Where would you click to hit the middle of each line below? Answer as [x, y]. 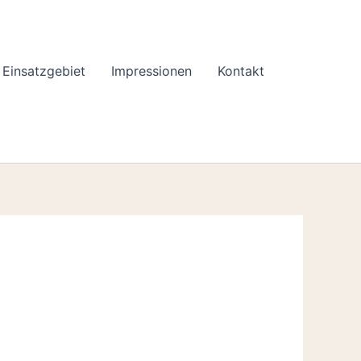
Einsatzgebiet [44, 71]
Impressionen [151, 71]
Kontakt [241, 71]
